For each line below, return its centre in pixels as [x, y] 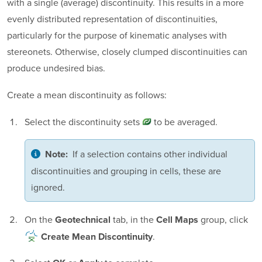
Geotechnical [82, 220]
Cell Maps [177, 220]
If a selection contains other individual [150, 154]
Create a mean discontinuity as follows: [87, 94]
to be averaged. [184, 121]
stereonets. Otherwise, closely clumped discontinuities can [127, 51]
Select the [46, 121]
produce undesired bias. [56, 68]
